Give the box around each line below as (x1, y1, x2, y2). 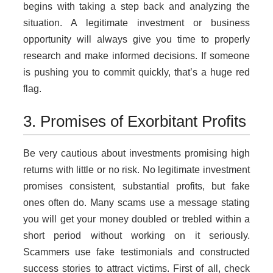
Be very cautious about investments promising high (23, 148, 250, 159)
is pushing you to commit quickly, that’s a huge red (23, 67, 250, 78)
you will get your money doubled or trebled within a (23, 214, 250, 225)
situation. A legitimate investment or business (23, 18, 250, 29)
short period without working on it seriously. (23, 230, 250, 241)
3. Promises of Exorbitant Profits (23, 112, 246, 131)
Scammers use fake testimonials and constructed (23, 247, 250, 258)
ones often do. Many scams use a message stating (23, 197, 250, 208)
